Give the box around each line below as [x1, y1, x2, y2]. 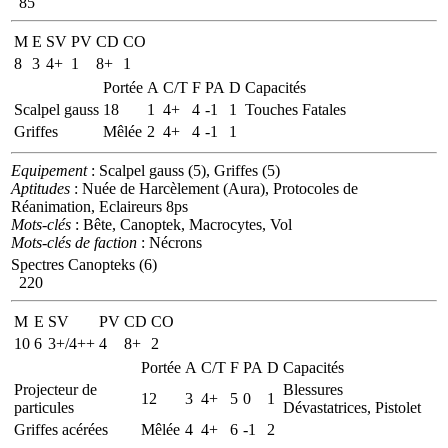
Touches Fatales [245, 100, 346, 118]
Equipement [11, 161, 87, 179]
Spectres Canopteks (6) [11, 255, 157, 273]
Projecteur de [14, 380, 97, 398]
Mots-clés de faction [11, 233, 137, 251]
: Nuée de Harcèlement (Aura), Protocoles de [70, 179, 358, 197]
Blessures [283, 380, 343, 398]
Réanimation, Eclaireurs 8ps [11, 197, 188, 215]
